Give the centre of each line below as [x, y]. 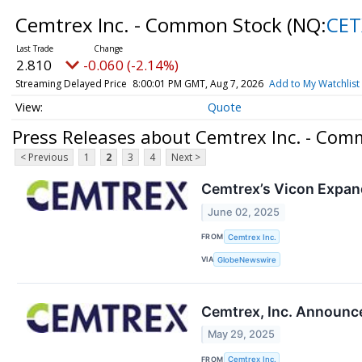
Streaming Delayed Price [71, 84]
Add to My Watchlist [314, 84]
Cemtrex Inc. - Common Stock [151, 25]
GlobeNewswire [247, 259]
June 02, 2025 [244, 212]
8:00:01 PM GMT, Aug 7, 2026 [198, 84]
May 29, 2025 [242, 335]
